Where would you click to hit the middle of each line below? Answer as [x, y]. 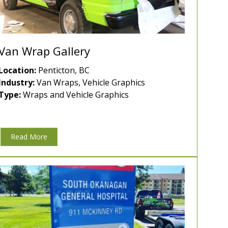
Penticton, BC [63, 70]
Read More [29, 137]
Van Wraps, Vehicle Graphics [90, 83]
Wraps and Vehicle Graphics [75, 95]
